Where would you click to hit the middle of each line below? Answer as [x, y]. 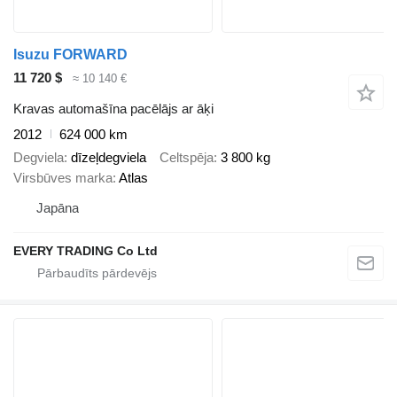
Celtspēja [187, 158]
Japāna [58, 208]
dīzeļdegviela [109, 158]
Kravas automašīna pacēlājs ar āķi [113, 108]
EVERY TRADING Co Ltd [86, 251]
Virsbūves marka [63, 178]
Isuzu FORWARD [70, 55]
